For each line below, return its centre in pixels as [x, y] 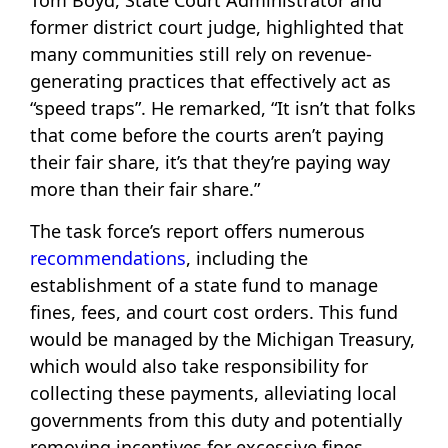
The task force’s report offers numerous [197, 230]
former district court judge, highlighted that [217, 27]
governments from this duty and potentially [216, 419]
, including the [247, 257]
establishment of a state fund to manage [204, 284]
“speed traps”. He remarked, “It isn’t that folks [223, 108]
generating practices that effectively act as [210, 81]
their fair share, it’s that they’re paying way [210, 162]
